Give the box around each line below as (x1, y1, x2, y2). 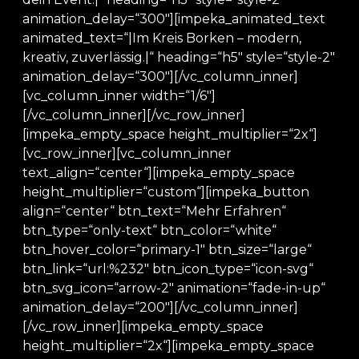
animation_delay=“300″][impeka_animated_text (22, 11, 325, 26)
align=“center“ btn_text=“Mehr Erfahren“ (22, 204, 286, 219)
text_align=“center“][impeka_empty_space (22, 165, 295, 180)
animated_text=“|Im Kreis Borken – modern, (22, 30, 301, 46)
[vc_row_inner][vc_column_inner (22, 146, 232, 161)
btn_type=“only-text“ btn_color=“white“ (22, 223, 276, 238)
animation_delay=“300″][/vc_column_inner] (22, 69, 298, 84)
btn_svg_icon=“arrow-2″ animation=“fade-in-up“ (22, 280, 325, 296)
